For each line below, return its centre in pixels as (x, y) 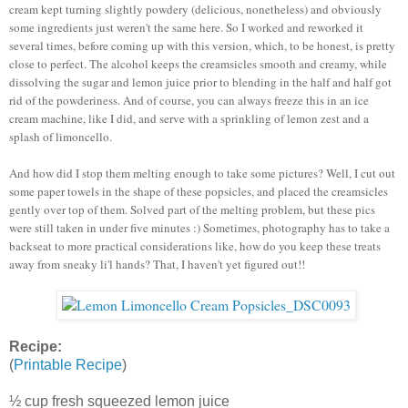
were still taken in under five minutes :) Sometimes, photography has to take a (199, 227)
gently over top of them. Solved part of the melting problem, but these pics (192, 209)
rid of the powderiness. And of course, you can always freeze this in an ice (189, 100)
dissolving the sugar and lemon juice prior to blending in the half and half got (200, 82)
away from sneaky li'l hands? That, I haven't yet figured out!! (157, 264)
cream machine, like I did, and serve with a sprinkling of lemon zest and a (189, 118)
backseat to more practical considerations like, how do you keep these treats (195, 245)
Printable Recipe (68, 364)
